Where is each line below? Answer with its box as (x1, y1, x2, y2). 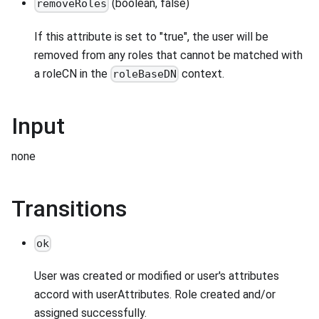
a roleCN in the (34, 66, 110, 80)
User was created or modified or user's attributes (34, 269, 279, 283)
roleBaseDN (113, 67, 177, 80)
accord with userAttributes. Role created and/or (34, 288, 276, 302)
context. (179, 66, 225, 80)
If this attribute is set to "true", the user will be (34, 29, 268, 43)
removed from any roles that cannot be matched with (34, 48, 303, 62)
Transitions (11, 194, 127, 222)
